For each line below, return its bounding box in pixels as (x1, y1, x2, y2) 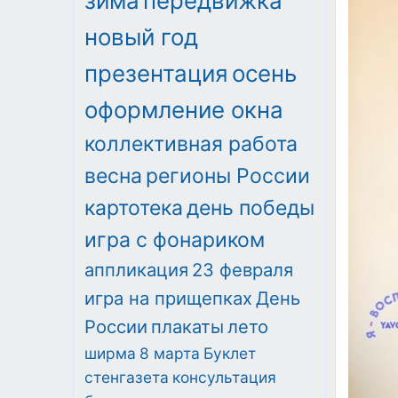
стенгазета (84, 367, 169, 386)
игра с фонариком (84, 227, 265, 252)
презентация (84, 59, 228, 87)
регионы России (146, 163, 310, 188)
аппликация (84, 258, 188, 281)
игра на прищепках (84, 286, 252, 309)
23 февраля (192, 258, 293, 281)
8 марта (139, 343, 200, 362)
